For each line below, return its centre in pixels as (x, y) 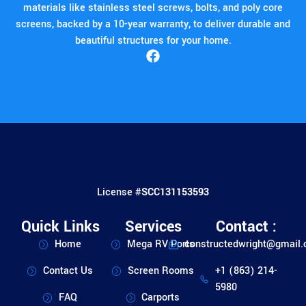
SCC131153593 (175, 192)
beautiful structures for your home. (153, 40)
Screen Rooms (161, 271)
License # (119, 192)
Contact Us (68, 271)
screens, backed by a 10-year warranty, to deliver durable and (153, 24)
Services (153, 227)
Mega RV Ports (161, 245)
